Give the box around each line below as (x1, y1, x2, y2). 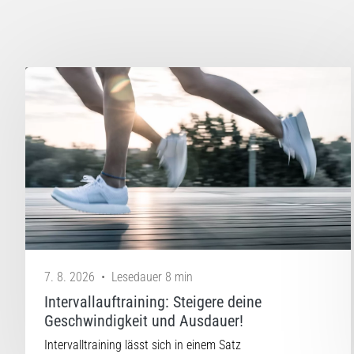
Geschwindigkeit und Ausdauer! (44, 311, 243, 331)
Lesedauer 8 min (111, 269, 193, 285)
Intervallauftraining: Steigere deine (44, 292, 262, 312)
